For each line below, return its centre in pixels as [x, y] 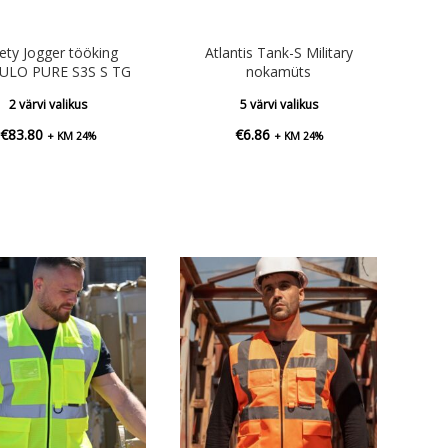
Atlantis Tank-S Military [278, 52]
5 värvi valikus [278, 104]
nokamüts [279, 71]
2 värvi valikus [47, 104]
